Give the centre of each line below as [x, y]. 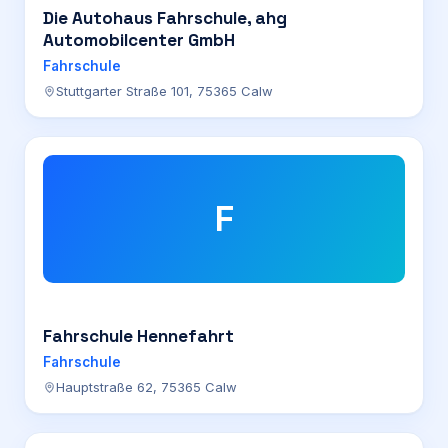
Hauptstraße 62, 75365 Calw [146, 387]
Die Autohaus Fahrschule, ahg [165, 18]
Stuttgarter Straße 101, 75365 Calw [164, 91]
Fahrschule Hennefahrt [138, 336]
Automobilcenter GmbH [139, 40]
